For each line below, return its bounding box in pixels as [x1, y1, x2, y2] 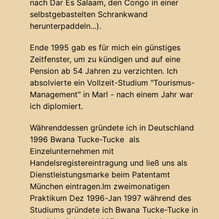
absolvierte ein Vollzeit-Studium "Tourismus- [30, 78, 195, 88]
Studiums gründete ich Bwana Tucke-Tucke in [30, 205, 198, 215]
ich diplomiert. [30, 101, 83, 111]
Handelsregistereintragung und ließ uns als [30, 158, 187, 168]
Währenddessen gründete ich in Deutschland [30, 123, 194, 133]
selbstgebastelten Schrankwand [30, 9, 148, 20]
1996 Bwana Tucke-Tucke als [30, 134, 139, 145]
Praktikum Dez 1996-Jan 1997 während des [30, 193, 191, 203]
